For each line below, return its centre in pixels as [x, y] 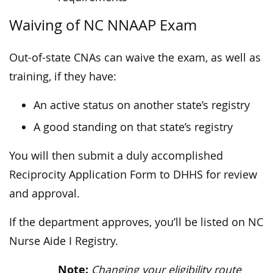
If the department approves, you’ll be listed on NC [136, 222]
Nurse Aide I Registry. [64, 241]
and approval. [44, 194]
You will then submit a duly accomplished [116, 156]
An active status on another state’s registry [142, 105]
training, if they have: [63, 77]
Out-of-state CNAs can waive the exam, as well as [135, 58]
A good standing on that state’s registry [133, 127]
